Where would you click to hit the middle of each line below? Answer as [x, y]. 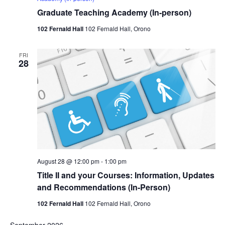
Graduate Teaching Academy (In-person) [114, 13]
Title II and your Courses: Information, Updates [126, 175]
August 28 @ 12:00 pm [68, 161]
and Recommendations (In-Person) [103, 187]
